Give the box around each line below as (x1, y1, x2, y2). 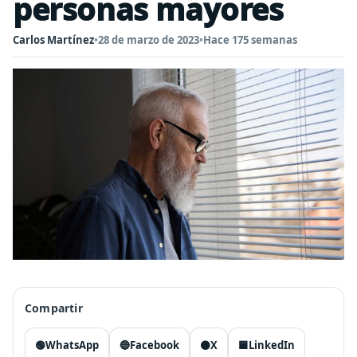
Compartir (25, 300, 83, 316)
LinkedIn (249, 338, 295, 352)
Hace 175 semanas (203, 33, 297, 47)
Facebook (130, 338, 179, 352)
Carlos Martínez (13, 33, 94, 47)
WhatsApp (45, 338, 99, 352)
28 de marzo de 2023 (98, 33, 199, 47)
